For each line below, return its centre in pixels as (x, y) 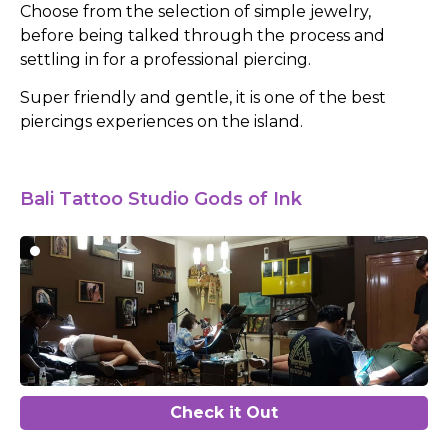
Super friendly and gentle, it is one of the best (203, 98)
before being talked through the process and (202, 35)
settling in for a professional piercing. (165, 59)
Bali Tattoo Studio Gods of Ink (161, 198)
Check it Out (224, 412)
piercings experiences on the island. (161, 122)
